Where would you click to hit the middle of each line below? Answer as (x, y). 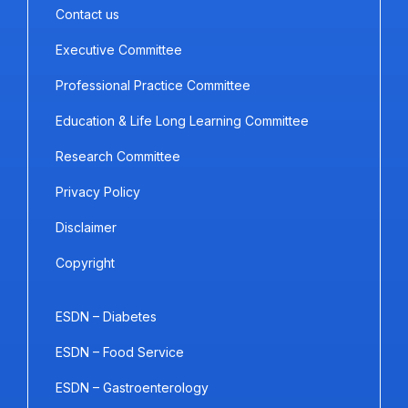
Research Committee (118, 156)
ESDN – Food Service (120, 352)
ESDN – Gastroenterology (132, 388)
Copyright (85, 263)
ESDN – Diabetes (106, 316)
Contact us (87, 14)
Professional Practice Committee (153, 85)
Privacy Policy (98, 192)
